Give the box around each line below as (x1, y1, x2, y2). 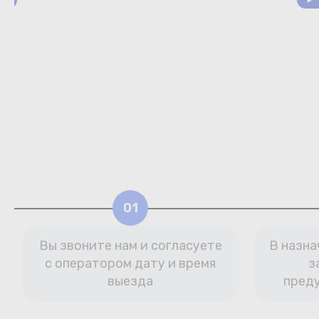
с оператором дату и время (45, 256, 216, 271)
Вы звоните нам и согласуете (38, 238, 222, 253)
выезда (108, 273, 153, 289)
